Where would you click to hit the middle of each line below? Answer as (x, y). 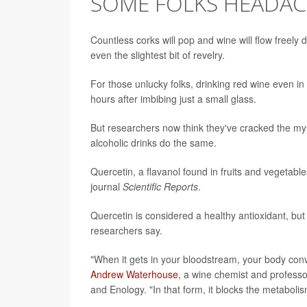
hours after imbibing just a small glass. (173, 98)
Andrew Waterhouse (134, 274)
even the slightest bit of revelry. (158, 54)
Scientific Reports (160, 186)
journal (107, 186)
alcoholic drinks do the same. (153, 142)
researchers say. (126, 230)
